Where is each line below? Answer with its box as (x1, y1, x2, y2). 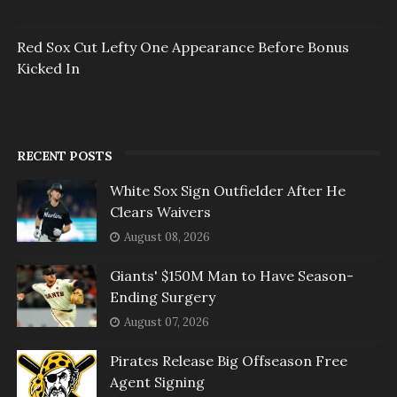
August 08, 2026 (123, 230, 210, 245)
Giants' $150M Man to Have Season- (109, 267, 354, 285)
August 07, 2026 (123, 315, 209, 331)
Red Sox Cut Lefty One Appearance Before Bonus (16, 38, 349, 57)
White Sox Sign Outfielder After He (109, 182, 346, 200)
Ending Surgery (109, 288, 215, 307)
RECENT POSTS (16, 148, 113, 165)
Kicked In (16, 59, 80, 78)
